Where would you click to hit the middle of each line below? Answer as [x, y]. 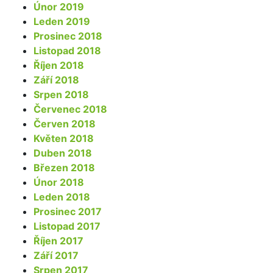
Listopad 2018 [67, 50]
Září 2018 [56, 80]
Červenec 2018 [70, 109]
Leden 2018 [62, 197]
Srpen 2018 [61, 94]
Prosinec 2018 [68, 36]
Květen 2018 [64, 138]
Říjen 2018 [59, 65]
